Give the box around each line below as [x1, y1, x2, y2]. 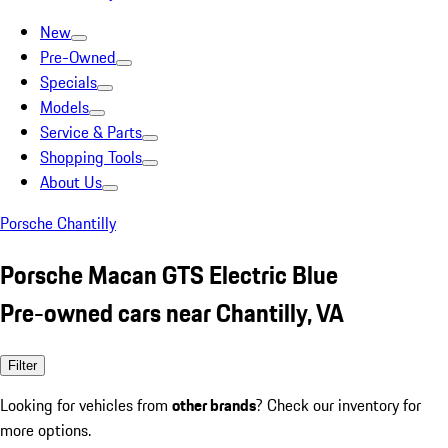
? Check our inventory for [256, 392, 421, 417]
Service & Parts [40, 120, 142, 144]
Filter [8, 357, 37, 373]
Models [40, 95, 89, 119]
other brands [172, 392, 256, 417]
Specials [40, 70, 97, 94]
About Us [40, 170, 102, 194]
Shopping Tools [40, 145, 142, 169]
